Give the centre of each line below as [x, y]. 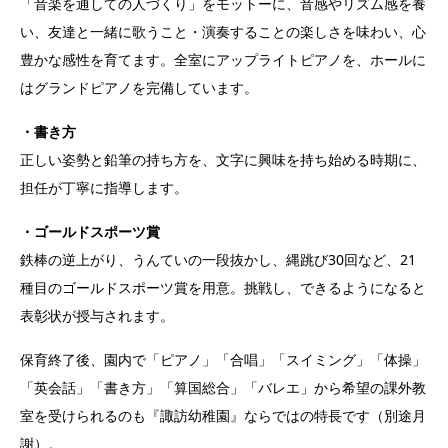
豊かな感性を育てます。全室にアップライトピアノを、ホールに [223, 59]
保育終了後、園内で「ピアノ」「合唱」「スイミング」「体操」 [223, 359]
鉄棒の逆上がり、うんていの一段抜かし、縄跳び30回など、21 [218, 259]
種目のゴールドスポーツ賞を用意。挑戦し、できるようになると [223, 287]
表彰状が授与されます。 [97, 315]
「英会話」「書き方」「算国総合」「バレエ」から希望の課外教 [223, 387]
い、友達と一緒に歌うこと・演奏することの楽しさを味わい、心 [223, 31]
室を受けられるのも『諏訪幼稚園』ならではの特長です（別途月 [223, 415]
